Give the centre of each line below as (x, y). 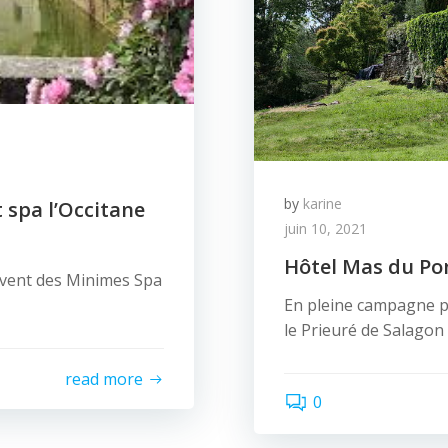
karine (322, 203)
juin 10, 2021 (325, 228)
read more (104, 378)
